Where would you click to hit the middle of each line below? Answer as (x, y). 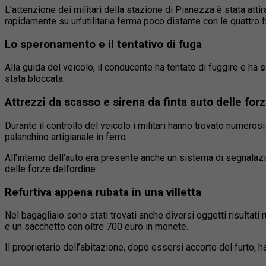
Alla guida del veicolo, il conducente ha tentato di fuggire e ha (132, 68)
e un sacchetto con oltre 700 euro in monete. (96, 227)
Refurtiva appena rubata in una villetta (103, 192)
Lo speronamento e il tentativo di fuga (103, 44)
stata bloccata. (35, 79)
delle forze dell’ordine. (51, 169)
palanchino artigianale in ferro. (66, 137)
